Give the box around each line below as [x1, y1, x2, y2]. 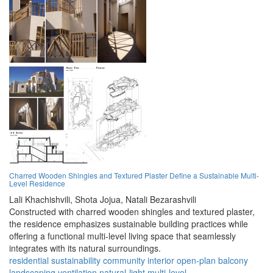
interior [147, 254, 174, 267]
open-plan [177, 254, 216, 267]
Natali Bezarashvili [126, 193, 196, 206]
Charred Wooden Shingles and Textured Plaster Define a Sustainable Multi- [9, 170, 259, 181]
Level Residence [9, 178, 65, 189]
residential [9, 254, 49, 267]
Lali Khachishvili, [9, 193, 73, 206]
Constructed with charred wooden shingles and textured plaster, [9, 205, 255, 218]
